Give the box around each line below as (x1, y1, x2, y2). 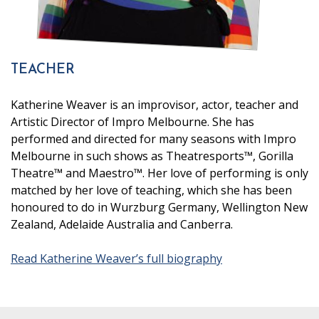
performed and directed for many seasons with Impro (11, 130, 296, 147)
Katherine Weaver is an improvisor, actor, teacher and (11, 96, 298, 113)
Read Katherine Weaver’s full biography (11, 250, 222, 266)
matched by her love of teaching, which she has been (11, 182, 292, 198)
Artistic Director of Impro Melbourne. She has (11, 113, 254, 130)
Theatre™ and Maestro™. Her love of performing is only (11, 164, 308, 181)
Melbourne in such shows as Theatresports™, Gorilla (11, 147, 293, 164)
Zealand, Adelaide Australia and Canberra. (11, 216, 233, 232)
